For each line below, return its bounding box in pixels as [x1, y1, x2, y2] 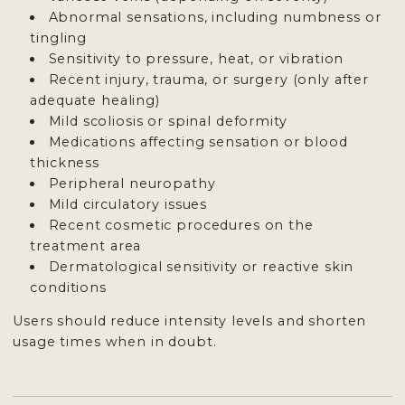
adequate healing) [30, 92, 160, 109]
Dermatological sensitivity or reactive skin [48, 259, 354, 276]
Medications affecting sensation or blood [48, 134, 348, 151]
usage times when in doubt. [13, 334, 217, 351]
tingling [30, 30, 88, 47]
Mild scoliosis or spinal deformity [48, 113, 287, 130]
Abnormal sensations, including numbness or [48, 9, 381, 26]
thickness [30, 155, 99, 172]
